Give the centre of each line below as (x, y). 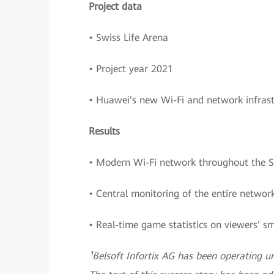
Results (104, 131)
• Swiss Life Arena (128, 38)
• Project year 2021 (131, 69)
